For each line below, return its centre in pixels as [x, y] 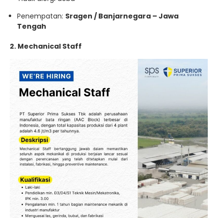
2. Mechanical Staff [46, 46]
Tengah [32, 26]
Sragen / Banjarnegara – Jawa [122, 16]
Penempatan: [41, 16]
